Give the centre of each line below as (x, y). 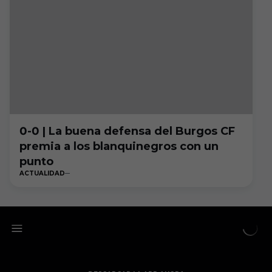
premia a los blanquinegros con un (119, 146)
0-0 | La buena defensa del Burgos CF (127, 131)
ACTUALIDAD (42, 173)
